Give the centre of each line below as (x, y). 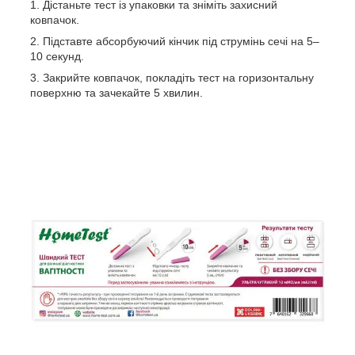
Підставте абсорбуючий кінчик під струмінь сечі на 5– (181, 41)
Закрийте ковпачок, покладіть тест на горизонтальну (178, 77)
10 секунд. (57, 56)
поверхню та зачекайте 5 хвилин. (116, 92)
